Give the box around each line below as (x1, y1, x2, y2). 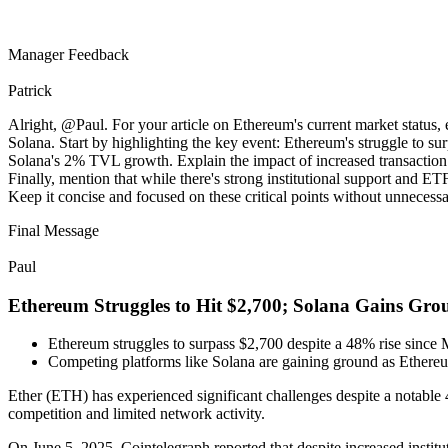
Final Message (8, 221, 99, 239)
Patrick (8, 81, 52, 99)
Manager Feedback (8, 45, 129, 63)
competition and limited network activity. (8, 405, 265, 423)
